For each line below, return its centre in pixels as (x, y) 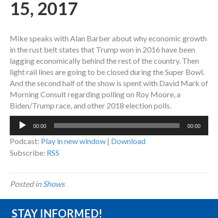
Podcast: (25, 141)
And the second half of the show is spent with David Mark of (109, 83)
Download (128, 141)
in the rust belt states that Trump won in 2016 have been (102, 50)
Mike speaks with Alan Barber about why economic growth (108, 38)
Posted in (26, 184)
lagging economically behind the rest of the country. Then (104, 61)
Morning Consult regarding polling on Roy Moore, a (95, 94)
